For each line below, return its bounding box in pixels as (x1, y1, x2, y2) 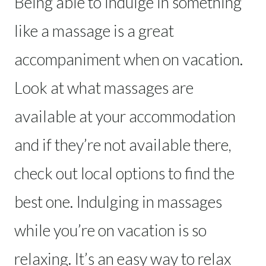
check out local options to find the (14, 163, 235, 183)
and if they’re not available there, (14, 134, 232, 154)
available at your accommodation (14, 106, 236, 126)
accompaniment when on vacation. (14, 49, 243, 69)
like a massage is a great (14, 20, 174, 40)
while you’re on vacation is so (14, 220, 207, 240)
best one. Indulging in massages (14, 191, 222, 211)
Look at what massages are (14, 77, 194, 97)
